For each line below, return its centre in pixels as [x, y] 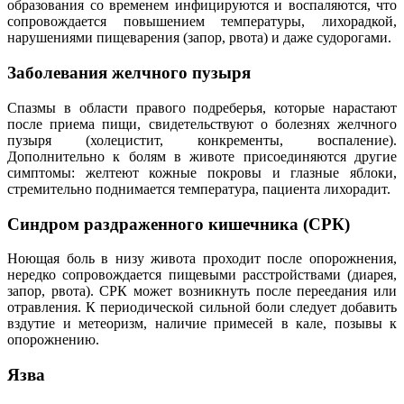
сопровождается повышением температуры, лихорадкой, [202, 22]
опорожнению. [53, 340]
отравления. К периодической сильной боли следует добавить [202, 308]
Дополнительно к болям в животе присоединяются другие [202, 156]
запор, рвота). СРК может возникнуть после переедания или [202, 291]
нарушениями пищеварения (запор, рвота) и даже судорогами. [199, 38]
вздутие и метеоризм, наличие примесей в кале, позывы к [202, 324]
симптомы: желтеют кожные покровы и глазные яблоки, [202, 172]
